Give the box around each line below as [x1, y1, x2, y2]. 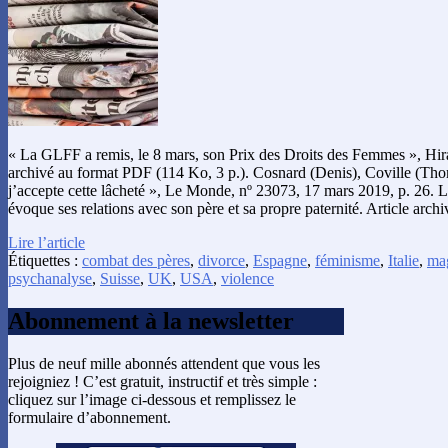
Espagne [253, 252, 307, 270]
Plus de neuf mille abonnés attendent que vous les [8, 354, 320, 372]
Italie [388, 252, 419, 270]
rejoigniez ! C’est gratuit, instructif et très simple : [8, 372, 317, 390]
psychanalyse [8, 270, 92, 288]
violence [221, 270, 274, 288]
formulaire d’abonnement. [8, 408, 171, 426]
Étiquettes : [8, 252, 82, 270]
